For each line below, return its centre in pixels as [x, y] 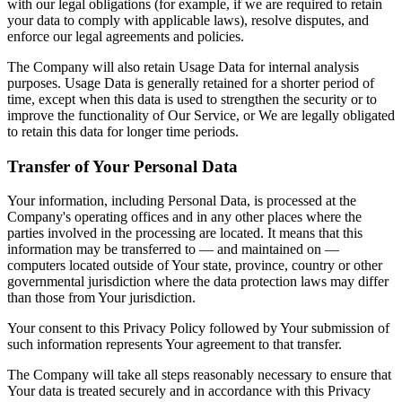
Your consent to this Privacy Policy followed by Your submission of [198, 328]
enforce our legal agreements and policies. [126, 36]
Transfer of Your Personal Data [122, 166]
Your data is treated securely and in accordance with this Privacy [189, 391]
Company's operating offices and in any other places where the [184, 217]
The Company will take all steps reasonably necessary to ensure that [199, 375]
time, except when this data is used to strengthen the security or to [192, 99]
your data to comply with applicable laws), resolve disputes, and [188, 20]
